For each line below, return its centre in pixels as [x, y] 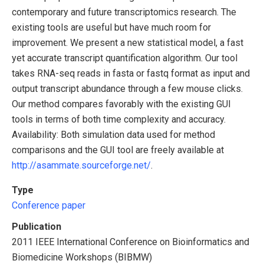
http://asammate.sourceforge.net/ [81, 166]
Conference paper [49, 206]
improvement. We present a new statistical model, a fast [128, 43]
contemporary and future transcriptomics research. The [124, 12]
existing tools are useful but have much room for [111, 28]
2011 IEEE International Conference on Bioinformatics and [131, 242]
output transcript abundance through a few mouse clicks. [127, 89]
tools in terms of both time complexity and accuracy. [119, 120]
